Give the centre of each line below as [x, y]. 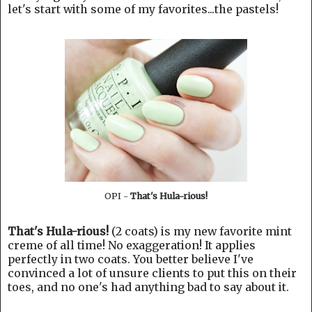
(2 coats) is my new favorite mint [200, 231]
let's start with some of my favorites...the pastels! [143, 9]
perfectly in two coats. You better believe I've [131, 259]
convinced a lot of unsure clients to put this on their [152, 273]
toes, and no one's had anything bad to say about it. [148, 287]
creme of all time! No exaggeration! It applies [132, 245]
